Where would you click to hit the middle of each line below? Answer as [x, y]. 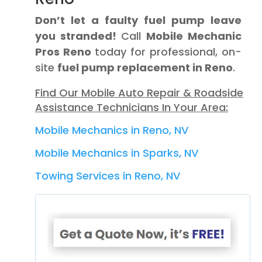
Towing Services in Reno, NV [108, 176]
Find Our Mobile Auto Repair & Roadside [139, 93]
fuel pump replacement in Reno [145, 68]
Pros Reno [63, 52]
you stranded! [76, 36]
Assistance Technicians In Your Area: [132, 107]
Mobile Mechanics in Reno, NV [112, 130]
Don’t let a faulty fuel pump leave [138, 20]
